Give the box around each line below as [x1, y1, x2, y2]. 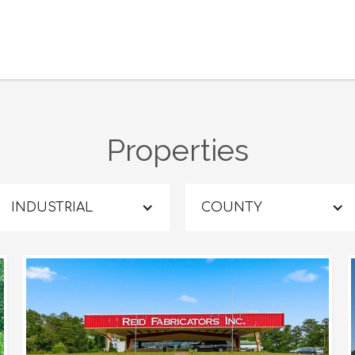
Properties [106, 132, 249, 168]
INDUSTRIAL [11, 200, 93, 215]
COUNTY [201, 200, 262, 215]
